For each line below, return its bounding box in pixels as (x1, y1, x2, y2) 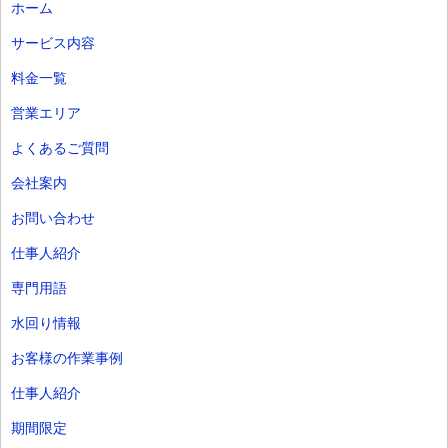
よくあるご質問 (11, 139, 109, 156)
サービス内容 (11, 34, 95, 51)
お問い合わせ (11, 209, 95, 226)
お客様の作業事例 (11, 349, 123, 366)
